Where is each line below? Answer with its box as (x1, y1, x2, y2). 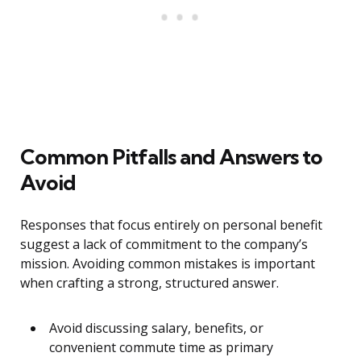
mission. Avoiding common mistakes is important (20, 255, 315, 273)
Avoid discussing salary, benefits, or (49, 319, 263, 338)
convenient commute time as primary (49, 338, 273, 357)
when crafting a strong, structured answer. (20, 274, 279, 293)
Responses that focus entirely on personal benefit (20, 216, 322, 234)
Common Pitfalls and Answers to (20, 143, 322, 171)
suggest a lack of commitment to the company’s (20, 235, 308, 254)
